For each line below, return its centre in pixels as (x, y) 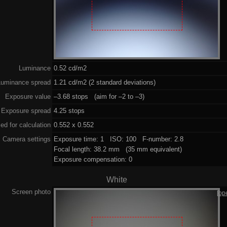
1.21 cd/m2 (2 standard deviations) (105, 82)
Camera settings (27, 139)
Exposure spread (26, 110)
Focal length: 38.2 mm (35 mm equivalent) (118, 149)
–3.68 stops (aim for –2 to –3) (99, 96)
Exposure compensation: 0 (93, 159)
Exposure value (28, 96)
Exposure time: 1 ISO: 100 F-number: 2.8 (119, 139)
